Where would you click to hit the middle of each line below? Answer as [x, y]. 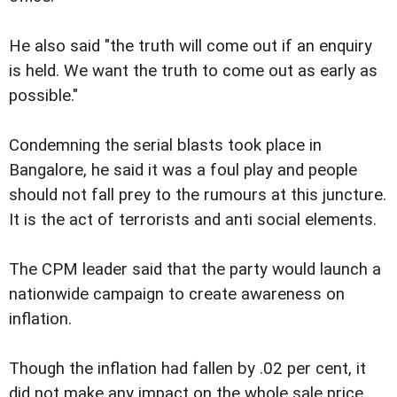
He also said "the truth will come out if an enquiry [191, 47]
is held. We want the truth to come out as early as [193, 71]
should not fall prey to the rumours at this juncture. [198, 195]
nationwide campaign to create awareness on [177, 295]
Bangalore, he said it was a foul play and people [183, 171]
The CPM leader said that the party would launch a [195, 270]
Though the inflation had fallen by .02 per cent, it [187, 369]
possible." [43, 96]
